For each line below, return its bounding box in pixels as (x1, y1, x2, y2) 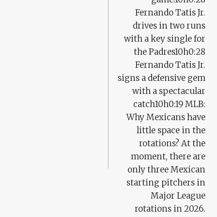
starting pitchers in (126, 177, 205, 188)
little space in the (137, 124, 205, 136)
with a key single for (124, 33, 205, 44)
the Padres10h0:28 (134, 46, 205, 57)
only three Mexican (127, 164, 205, 175)
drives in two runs (133, 20, 205, 31)
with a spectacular (132, 85, 205, 96)
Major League (151, 190, 205, 201)
